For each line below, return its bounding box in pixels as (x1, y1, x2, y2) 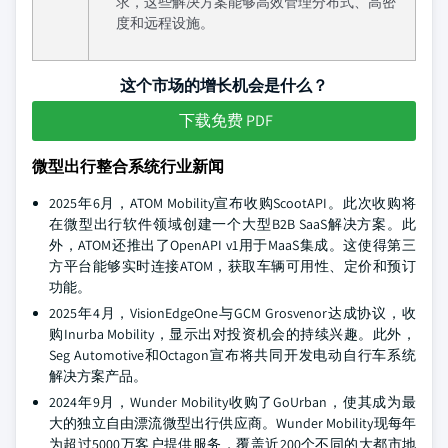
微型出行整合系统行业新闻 (32, 156, 224, 177)
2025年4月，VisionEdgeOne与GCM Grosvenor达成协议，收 (49, 304, 416, 322)
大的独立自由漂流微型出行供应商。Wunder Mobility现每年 (49, 414, 416, 432)
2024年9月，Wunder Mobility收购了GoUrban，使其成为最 (49, 393, 416, 411)
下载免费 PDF (179, 110, 273, 131)
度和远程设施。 (116, 14, 214, 32)
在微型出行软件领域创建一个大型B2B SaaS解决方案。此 (49, 215, 416, 233)
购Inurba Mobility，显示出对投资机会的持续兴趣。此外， (49, 325, 416, 343)
